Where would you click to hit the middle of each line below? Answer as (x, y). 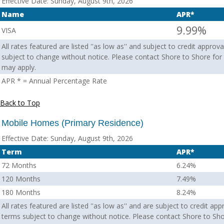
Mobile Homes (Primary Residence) (72, 123)
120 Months (21, 179)
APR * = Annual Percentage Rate (54, 81)
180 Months (21, 192)
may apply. (19, 67)
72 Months (19, 165)
